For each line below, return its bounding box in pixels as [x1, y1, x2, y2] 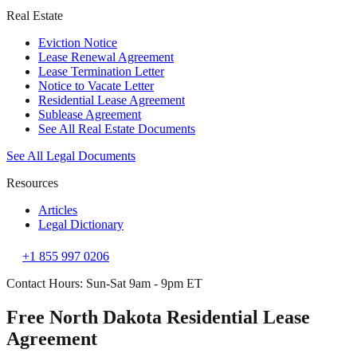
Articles [38, 203, 77, 217]
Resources [6, 176, 58, 190]
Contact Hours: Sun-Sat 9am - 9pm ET [6, 277, 202, 290]
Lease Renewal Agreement [38, 50, 174, 64]
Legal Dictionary [38, 218, 124, 231]
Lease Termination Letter [38, 65, 164, 78]
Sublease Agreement [38, 108, 141, 121]
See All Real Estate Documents [38, 122, 195, 135]
